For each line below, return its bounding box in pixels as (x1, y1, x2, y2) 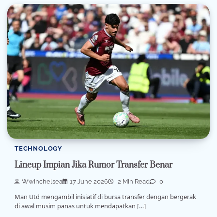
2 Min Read (116, 178, 150, 186)
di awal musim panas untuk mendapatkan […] (15, 201, 146, 211)
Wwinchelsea (22, 178, 62, 186)
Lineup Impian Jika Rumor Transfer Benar (15, 160, 172, 170)
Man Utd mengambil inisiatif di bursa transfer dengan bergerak (15, 192, 196, 201)
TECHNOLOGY (15, 144, 62, 152)
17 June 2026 (70, 178, 108, 186)
